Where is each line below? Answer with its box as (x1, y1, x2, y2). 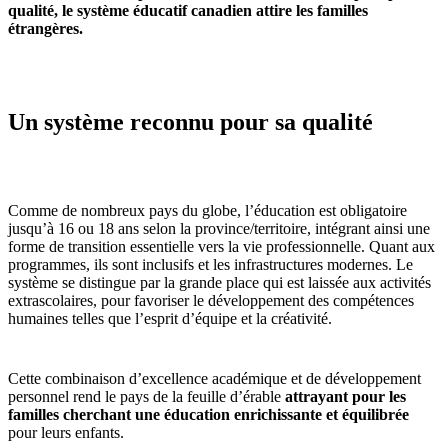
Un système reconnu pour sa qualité (8, 109, 373, 136)
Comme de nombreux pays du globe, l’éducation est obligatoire (8, 202, 407, 220)
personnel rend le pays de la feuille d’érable (8, 388, 285, 406)
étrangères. (8, 19, 83, 37)
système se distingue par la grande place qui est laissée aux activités (8, 274, 431, 292)
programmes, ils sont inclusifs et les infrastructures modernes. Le (8, 256, 413, 274)
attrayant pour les (285, 388, 406, 406)
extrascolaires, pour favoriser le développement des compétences (8, 292, 414, 310)
